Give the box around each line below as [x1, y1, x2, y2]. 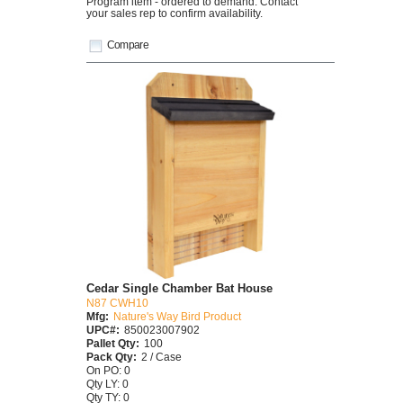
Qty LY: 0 [86, 378, 129, 390]
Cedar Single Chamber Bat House [86, 282, 273, 296]
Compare [106, 39, 149, 51]
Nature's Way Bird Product [113, 310, 241, 323]
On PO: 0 [86, 364, 130, 377]
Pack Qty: [86, 351, 137, 363]
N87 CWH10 [86, 297, 148, 309]
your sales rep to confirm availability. [86, 6, 263, 19]
